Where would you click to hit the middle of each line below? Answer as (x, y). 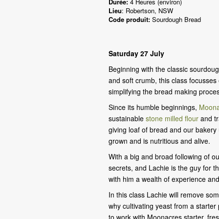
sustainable (126, 118)
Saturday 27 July (136, 53)
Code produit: (129, 19)
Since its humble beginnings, (154, 107)
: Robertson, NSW (147, 11)
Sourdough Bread (175, 19)
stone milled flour (172, 118)
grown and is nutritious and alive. (160, 141)
